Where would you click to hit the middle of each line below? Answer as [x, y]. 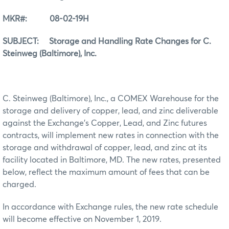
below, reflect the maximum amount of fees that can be [106, 173]
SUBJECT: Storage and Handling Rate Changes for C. [107, 42]
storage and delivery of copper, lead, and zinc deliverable [110, 111]
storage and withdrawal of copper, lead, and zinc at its [105, 148]
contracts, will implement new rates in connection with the [111, 136]
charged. [19, 185]
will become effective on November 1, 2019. [82, 220]
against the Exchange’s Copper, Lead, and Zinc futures [105, 123]
